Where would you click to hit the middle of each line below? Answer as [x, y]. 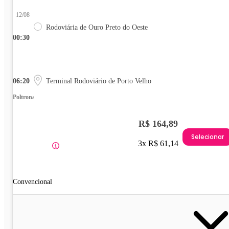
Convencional [32, 182]
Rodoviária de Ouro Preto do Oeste [97, 28]
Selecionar [208, 136]
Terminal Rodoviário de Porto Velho [99, 81]
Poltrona [24, 97]
